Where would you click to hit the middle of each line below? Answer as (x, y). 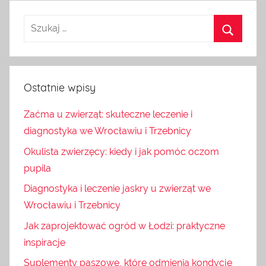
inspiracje (45, 242)
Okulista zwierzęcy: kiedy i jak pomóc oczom (121, 151)
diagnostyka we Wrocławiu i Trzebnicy (107, 131)
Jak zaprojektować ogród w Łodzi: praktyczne (124, 226)
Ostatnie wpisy (60, 88)
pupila (37, 168)
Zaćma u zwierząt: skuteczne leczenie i (108, 115)
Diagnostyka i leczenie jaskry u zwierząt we (117, 189)
